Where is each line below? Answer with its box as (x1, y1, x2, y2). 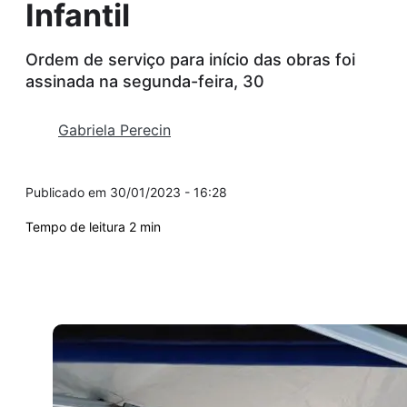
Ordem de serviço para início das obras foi (25, 49, 355, 69)
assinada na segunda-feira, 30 (25, 71, 264, 91)
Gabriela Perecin (58, 120, 171, 139)
